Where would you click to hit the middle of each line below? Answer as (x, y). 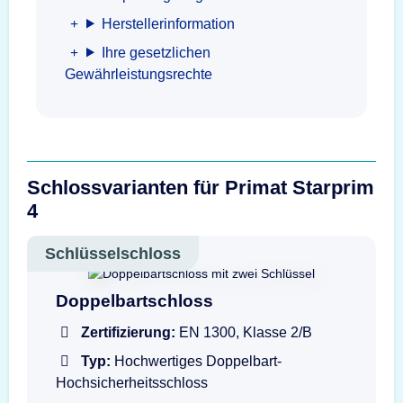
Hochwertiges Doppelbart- (196, 361)
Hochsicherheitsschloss (132, 382)
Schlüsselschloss (113, 253)
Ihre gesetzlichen (156, 52)
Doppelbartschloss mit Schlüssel (179, 291)
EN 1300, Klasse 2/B (244, 332)
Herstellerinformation (168, 23)
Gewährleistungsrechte (139, 74)
